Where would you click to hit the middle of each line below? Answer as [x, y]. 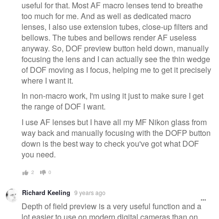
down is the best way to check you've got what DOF [110, 144]
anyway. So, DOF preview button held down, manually [115, 48]
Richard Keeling [46, 192]
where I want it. [47, 80]
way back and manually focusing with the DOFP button [116, 133]
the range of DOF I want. [64, 107]
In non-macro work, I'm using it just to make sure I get [112, 96]
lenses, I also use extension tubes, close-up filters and [115, 26]
